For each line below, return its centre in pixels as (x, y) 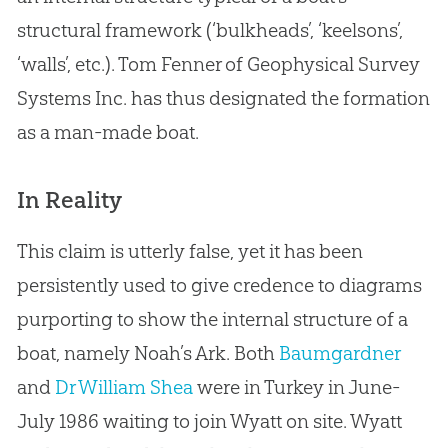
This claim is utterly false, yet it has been (189, 251)
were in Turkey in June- (296, 387)
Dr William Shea (123, 387)
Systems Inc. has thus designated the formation (223, 98)
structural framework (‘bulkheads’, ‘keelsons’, (209, 30)
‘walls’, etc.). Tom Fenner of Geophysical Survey (218, 64)
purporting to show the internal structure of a (212, 319)
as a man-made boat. (107, 132)
